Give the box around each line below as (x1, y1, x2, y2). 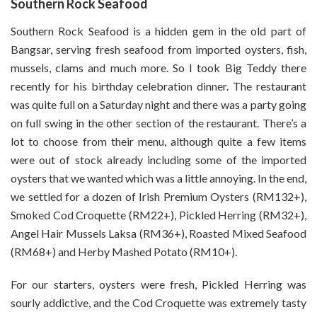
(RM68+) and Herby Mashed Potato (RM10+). (11, 245, 237, 259)
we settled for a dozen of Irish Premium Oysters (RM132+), (11, 190, 306, 204)
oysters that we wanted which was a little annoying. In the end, (11, 171, 306, 185)
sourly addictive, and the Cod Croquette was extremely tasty (11, 296, 306, 310)
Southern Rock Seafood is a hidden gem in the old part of (11, 24, 306, 38)
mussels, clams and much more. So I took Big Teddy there (11, 61, 306, 75)
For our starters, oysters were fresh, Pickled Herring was (11, 277, 306, 292)
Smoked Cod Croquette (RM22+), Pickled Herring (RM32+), (11, 208, 306, 222)
